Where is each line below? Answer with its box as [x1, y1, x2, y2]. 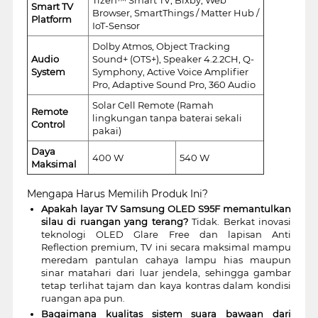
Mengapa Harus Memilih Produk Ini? [26, 187, 208, 200]
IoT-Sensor [92, 19, 140, 31]
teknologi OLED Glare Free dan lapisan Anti [40, 228, 292, 240]
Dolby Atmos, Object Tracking [92, 40, 230, 52]
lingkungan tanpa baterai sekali [92, 111, 242, 124]
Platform [31, 13, 72, 25]
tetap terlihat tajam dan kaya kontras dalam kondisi [40, 279, 292, 291]
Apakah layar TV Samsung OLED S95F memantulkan [40, 202, 292, 214]
